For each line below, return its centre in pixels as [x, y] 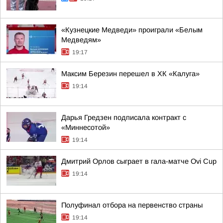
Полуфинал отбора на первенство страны [132, 205]
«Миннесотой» [86, 127]
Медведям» [81, 40]
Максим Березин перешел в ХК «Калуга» [130, 74]
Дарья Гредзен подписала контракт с [124, 117]
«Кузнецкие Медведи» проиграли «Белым [132, 30]
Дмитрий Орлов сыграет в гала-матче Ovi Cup [139, 161]
